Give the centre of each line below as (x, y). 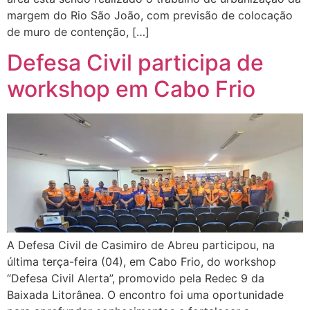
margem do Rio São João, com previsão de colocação (150, 16)
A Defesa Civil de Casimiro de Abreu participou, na (141, 245)
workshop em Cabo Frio (131, 89)
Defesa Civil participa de (135, 63)
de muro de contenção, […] (78, 32)
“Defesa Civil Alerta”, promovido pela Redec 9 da (136, 278)
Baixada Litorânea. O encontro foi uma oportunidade (145, 294)
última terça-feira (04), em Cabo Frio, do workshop (142, 261)
